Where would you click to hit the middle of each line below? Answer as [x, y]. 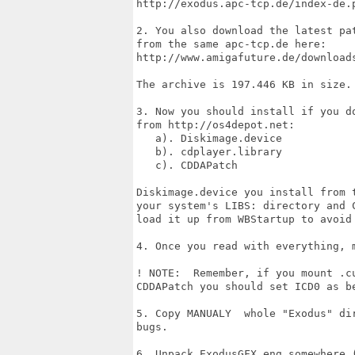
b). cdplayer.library [209, 152]
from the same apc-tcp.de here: [231, 44]
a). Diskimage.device [209, 138]
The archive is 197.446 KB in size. [244, 84]
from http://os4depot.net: [216, 125]
